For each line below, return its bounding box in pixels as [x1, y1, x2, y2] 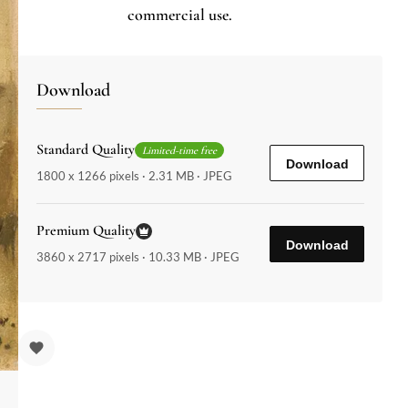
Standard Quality [36, 140, 135, 159]
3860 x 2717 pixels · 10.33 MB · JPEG [36, 250, 240, 265]
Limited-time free [142, 143, 217, 157]
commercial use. [127, 5, 232, 25]
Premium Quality [36, 221, 136, 240]
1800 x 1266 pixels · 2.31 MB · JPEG [36, 168, 232, 184]
